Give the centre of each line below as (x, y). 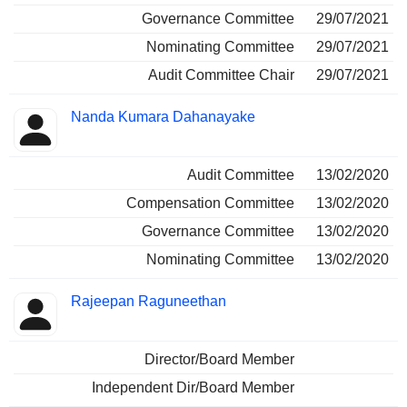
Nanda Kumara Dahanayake (163, 117)
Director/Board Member (219, 359)
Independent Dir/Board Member (193, 387)
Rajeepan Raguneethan (149, 301)
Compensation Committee (210, 203)
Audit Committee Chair (221, 75)
